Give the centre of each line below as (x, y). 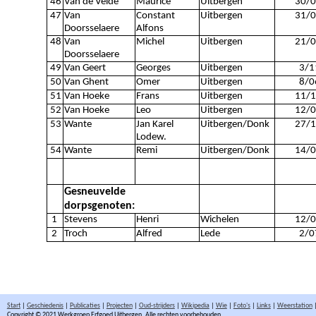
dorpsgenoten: (99, 206)
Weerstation (294, 305)
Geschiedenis (45, 305)
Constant (155, 16)
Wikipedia (195, 305)
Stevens (80, 220)
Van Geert (85, 68)
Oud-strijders (157, 305)
